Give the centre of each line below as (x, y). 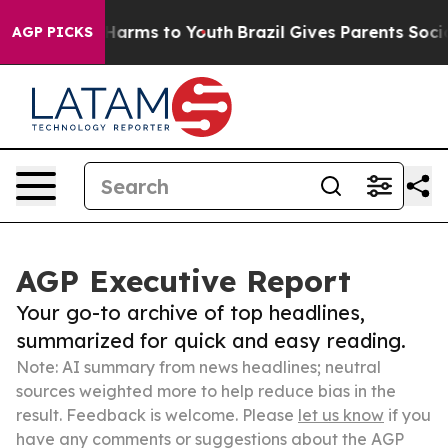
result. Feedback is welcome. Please (157, 415)
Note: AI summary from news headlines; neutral (198, 367)
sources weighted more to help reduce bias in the (206, 391)
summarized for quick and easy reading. (211, 340)
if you (407, 415)
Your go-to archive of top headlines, (190, 312)
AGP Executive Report (183, 281)
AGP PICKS (52, 32)
